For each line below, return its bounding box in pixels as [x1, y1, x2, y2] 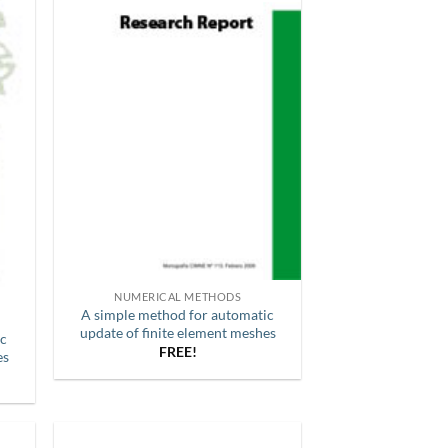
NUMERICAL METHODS [114, 290, 242, 304]
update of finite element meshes [79, 324, 276, 341]
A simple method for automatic [81, 306, 275, 323]
